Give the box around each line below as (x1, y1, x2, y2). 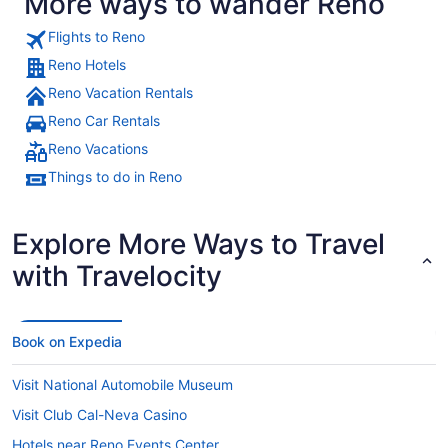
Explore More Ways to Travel (12, 226, 385, 261)
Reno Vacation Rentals (48, 83, 193, 101)
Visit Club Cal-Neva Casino (12, 405, 187, 423)
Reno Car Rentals (48, 111, 160, 129)
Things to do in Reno (48, 167, 182, 185)
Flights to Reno (48, 27, 145, 45)
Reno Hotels (48, 55, 126, 73)
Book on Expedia (12, 332, 122, 350)
